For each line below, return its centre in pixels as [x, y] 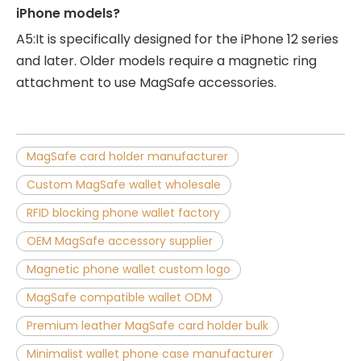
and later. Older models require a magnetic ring [166, 60]
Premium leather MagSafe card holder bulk [147, 325]
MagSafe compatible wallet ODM [119, 297]
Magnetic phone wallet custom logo [129, 269]
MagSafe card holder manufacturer [127, 156]
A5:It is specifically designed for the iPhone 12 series [177, 39]
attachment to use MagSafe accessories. [146, 82]
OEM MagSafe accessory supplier [120, 241]
